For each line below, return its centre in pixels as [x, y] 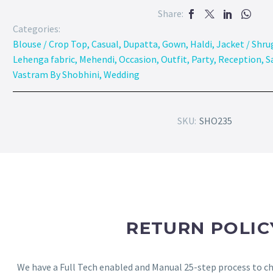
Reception [240, 59]
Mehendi [97, 59]
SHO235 [215, 121]
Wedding [122, 75]
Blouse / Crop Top [50, 44]
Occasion [138, 59]
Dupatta [140, 44]
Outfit [174, 59]
